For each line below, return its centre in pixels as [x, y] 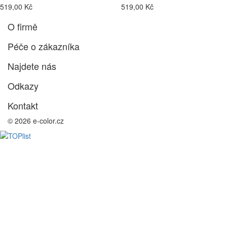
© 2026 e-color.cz [36, 121]
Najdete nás [32, 66]
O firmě [23, 27]
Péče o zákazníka [44, 46]
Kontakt [23, 106]
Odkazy [23, 86]
